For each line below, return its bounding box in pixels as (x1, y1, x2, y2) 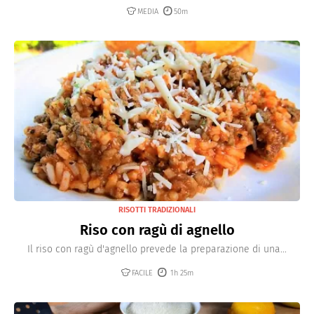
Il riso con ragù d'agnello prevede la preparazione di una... (27, 243, 287, 256)
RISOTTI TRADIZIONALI (118, 205, 196, 215)
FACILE (132, 268, 153, 278)
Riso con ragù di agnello (79, 221, 235, 239)
